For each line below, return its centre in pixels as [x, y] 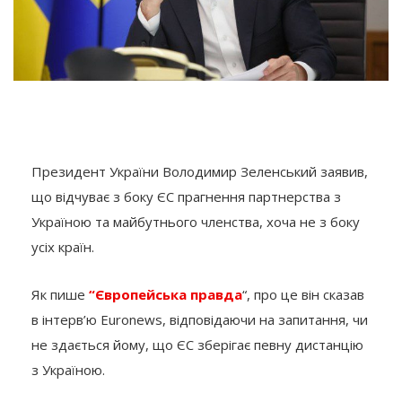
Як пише [60, 295]
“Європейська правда [166, 295]
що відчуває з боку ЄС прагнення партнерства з [186, 197]
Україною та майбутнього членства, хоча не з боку [196, 222]
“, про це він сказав [303, 295]
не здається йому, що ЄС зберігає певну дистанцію [197, 345]
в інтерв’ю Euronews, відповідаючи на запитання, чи [200, 320]
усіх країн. [63, 247]
